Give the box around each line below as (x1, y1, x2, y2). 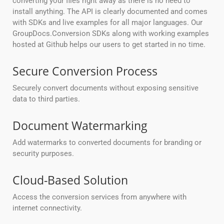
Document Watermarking (12, 117, 147, 134)
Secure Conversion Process (12, 63, 157, 79)
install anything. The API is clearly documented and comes (12, 7, 207, 16)
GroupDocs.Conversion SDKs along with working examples (12, 29, 209, 38)
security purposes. (12, 149, 74, 158)
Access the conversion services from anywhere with (12, 192, 186, 202)
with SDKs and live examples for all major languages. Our (12, 18, 202, 27)
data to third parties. (12, 94, 80, 104)
